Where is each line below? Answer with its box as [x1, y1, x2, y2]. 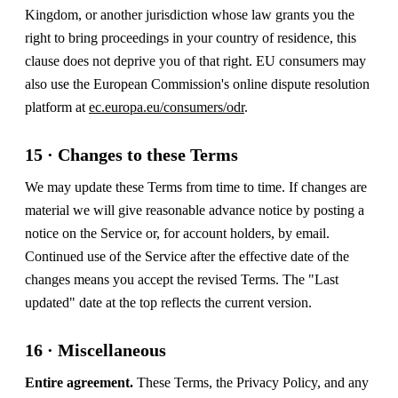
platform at [25, 99, 89, 115]
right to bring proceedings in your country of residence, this [25, 29, 356, 45]
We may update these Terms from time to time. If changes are [25, 179, 367, 195]
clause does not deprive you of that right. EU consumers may [25, 52, 366, 68]
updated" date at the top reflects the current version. [25, 294, 312, 310]
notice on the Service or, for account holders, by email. [25, 225, 330, 241]
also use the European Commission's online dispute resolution [25, 76, 370, 92]
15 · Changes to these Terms [25, 144, 238, 164]
